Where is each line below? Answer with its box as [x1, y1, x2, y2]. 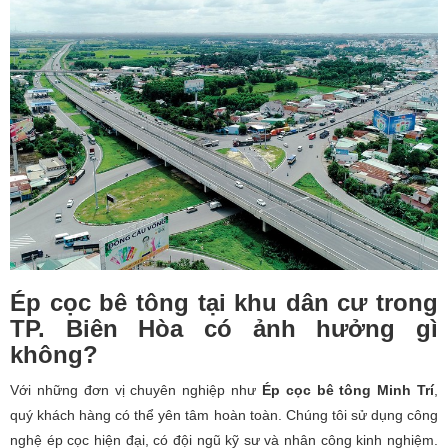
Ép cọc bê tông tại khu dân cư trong [10, 288, 438, 316]
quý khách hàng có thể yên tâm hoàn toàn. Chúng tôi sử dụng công [10, 406, 438, 423]
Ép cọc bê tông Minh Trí [261, 381, 435, 398]
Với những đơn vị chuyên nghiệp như [10, 381, 262, 398]
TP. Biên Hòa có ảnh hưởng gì [10, 314, 438, 342]
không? [10, 340, 98, 368]
